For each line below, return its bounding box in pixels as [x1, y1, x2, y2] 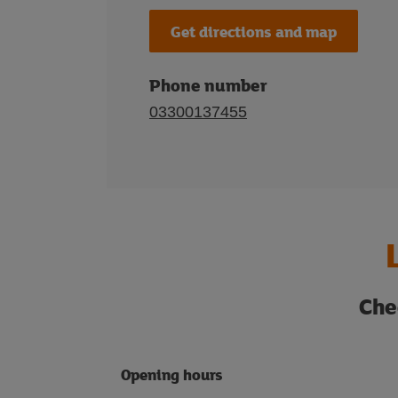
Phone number [149, 73, 267, 97]
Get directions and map [171, 20, 337, 43]
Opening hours [121, 363, 223, 386]
